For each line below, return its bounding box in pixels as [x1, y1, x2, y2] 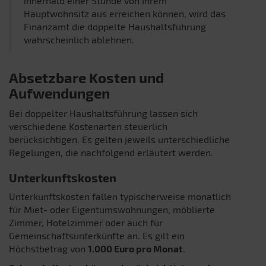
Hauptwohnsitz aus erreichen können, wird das [24, 7, 226, 19]
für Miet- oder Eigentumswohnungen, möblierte [9, 203, 215, 215]
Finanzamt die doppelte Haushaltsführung [24, 20, 206, 32]
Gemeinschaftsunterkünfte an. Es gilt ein [9, 229, 185, 241]
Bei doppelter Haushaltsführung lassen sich [9, 107, 198, 119]
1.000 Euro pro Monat [88, 242, 183, 254]
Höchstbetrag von [9, 242, 88, 254]
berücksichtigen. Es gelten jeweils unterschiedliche [9, 133, 230, 145]
